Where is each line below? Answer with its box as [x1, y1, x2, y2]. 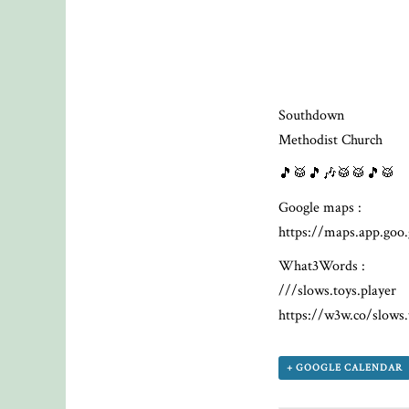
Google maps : [278, 198, 362, 218]
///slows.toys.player [278, 281, 397, 301]
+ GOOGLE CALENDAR [287, 362, 404, 375]
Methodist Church [278, 131, 383, 151]
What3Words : [278, 257, 366, 277]
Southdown [278, 106, 345, 126]
